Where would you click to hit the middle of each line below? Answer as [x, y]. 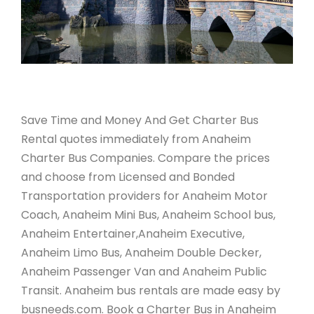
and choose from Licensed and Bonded [128, 177]
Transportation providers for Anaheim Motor [144, 196]
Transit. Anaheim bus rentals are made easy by [151, 290]
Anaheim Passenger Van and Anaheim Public [144, 271]
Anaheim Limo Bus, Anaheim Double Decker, [141, 252]
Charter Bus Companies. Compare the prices [145, 158]
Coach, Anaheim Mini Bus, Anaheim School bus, [148, 214]
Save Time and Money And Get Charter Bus [140, 120]
